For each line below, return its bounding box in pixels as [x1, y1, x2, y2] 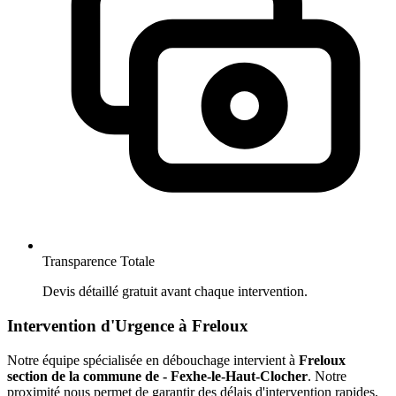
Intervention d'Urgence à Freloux [7, 316, 248, 335]
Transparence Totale [42, 254, 155, 270]
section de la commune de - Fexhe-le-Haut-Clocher [7, 368, 308, 384]
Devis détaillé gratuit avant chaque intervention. [42, 284, 308, 300]
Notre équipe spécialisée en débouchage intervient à [7, 352, 299, 368]
